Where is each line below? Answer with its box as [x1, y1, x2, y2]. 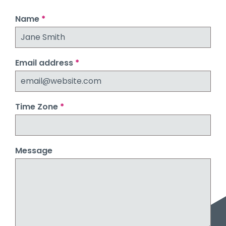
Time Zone [15, 101, 60, 112]
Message [15, 145, 52, 156]
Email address [15, 57, 75, 69]
